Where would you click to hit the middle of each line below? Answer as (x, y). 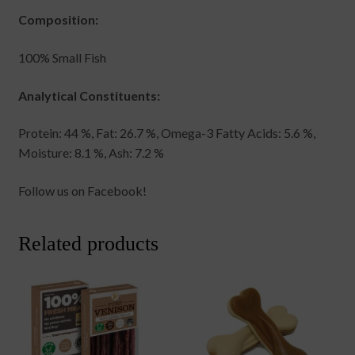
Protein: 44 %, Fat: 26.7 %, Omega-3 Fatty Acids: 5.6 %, (166, 133)
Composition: (58, 20)
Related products (88, 243)
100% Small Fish (62, 58)
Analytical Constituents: (89, 95)
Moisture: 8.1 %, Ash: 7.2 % (91, 153)
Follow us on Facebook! (82, 191)
